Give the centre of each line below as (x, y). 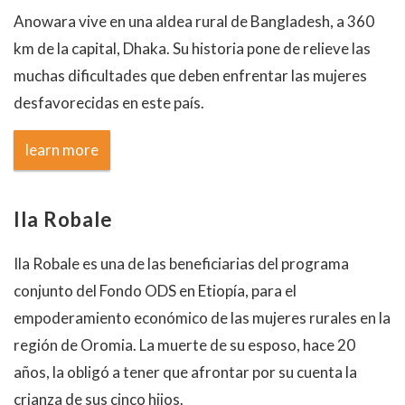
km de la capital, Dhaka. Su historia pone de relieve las (192, 48)
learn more (62, 150)
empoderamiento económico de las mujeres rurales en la (202, 318)
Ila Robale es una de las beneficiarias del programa (181, 264)
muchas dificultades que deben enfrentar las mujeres (190, 75)
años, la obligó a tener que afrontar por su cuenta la (185, 372)
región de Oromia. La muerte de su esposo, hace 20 (184, 345)
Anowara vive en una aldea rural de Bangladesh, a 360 (194, 21)
